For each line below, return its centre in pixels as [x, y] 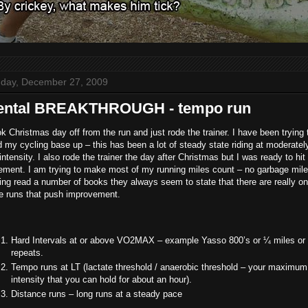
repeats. [27, 252]
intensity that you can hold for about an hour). [101, 280]
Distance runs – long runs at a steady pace [97, 294]
